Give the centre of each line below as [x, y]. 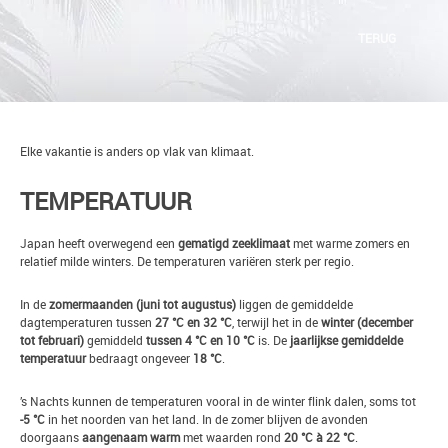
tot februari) [52, 340]
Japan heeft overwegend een [99, 243]
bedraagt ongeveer [139, 358]
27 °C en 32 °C [193, 322]
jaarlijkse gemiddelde [346, 340]
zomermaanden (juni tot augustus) [142, 304]
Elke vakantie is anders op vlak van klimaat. [137, 151]
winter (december [367, 322]
